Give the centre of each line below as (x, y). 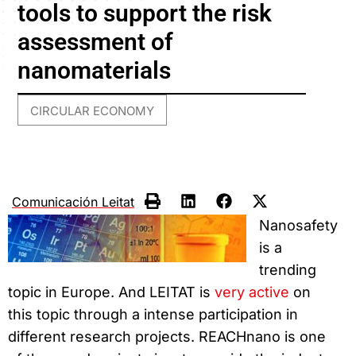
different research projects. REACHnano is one (167, 336)
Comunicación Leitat (73, 201)
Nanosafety (298, 225)
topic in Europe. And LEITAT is (111, 292)
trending (288, 269)
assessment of (96, 42)
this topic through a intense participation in (153, 314)
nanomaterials (95, 71)
